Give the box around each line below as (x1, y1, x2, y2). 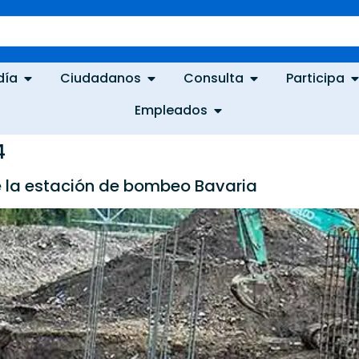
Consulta (184, 69, 244, 87)
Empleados (134, 101, 208, 119)
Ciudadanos (60, 69, 142, 87)
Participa (286, 69, 345, 87)
